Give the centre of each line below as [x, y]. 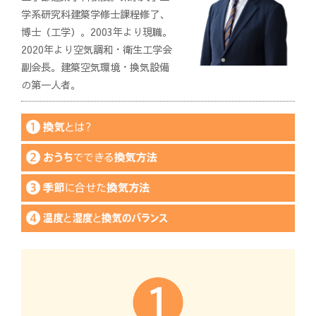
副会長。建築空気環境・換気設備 [95, 67]
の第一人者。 [50, 84]
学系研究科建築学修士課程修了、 [95, 14]
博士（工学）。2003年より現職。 [96, 31]
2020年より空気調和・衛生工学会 [96, 49]
